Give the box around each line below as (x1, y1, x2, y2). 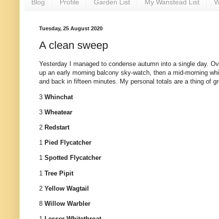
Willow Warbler (44, 199, 90, 207)
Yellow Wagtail (44, 184, 89, 192)
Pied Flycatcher (44, 139, 91, 147)
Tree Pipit (44, 169, 73, 177)
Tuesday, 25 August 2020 (39, 25, 103, 31)
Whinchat (44, 93, 73, 101)
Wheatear (44, 108, 72, 116)
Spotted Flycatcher (44, 154, 101, 162)
